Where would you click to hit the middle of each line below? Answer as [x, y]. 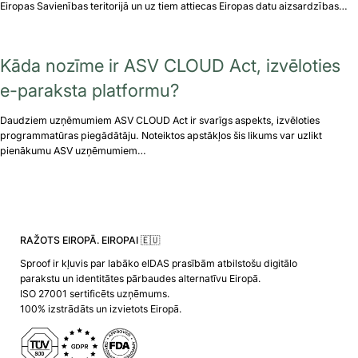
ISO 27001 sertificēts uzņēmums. [94, 294]
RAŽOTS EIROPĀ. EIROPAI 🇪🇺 [89, 240]
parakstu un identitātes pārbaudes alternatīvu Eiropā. [140, 279]
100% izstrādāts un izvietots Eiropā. [100, 309]
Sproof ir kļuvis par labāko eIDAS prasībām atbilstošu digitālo [158, 264]
